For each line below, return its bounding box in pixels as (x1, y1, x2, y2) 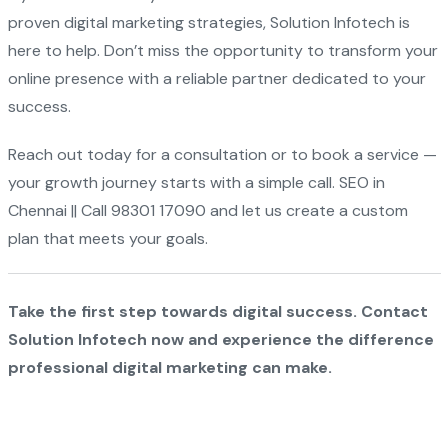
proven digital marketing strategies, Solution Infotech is (7, 12, 410, 33)
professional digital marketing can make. (7, 357, 332, 378)
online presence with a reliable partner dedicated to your (7, 68, 426, 89)
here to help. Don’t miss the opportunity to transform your (7, 40, 438, 61)
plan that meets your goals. (7, 228, 208, 249)
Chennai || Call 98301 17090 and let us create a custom (7, 200, 408, 221)
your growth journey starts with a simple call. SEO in (7, 172, 385, 193)
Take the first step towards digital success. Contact (7, 301, 428, 322)
